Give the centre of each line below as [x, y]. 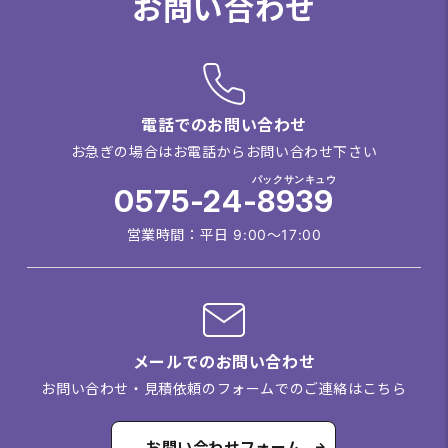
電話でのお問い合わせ [223, 124]
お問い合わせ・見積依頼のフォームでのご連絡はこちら [224, 388]
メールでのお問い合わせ [224, 361]
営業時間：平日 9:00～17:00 [224, 234]
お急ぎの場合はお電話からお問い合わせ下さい [224, 151]
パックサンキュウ [294, 178]
